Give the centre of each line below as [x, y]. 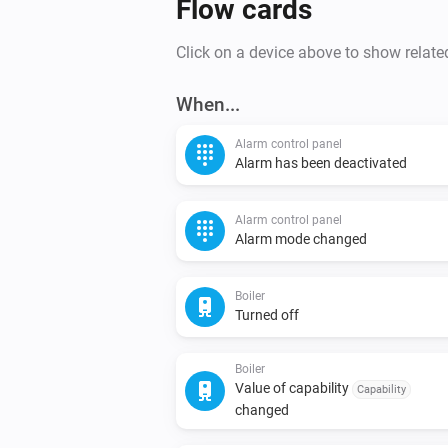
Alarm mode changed [301, 238]
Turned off [267, 314]
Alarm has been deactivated [321, 162]
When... [208, 104]
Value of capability [293, 387]
